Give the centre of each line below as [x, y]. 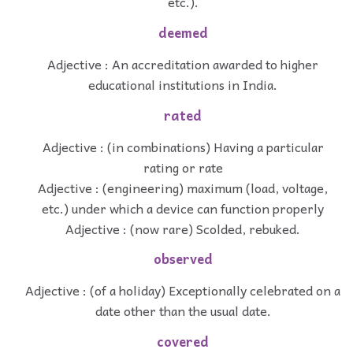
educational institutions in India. [183, 84]
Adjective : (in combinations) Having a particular [183, 146]
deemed [183, 33]
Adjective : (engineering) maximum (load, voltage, [183, 187]
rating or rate [183, 167]
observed [183, 259]
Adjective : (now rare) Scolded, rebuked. [183, 228]
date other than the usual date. [183, 311]
